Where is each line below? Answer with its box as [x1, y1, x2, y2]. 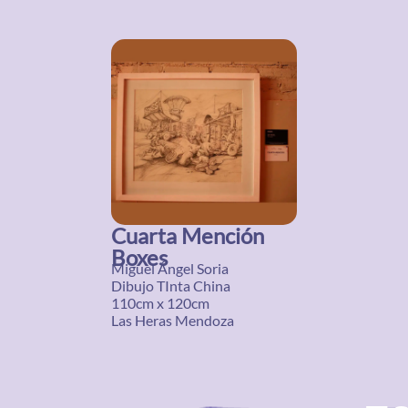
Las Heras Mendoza [111, 311, 234, 329]
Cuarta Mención [111, 222, 264, 249]
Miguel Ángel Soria [111, 260, 229, 277]
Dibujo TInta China [111, 277, 230, 294]
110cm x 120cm [111, 294, 209, 311]
